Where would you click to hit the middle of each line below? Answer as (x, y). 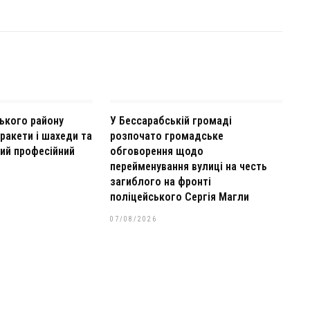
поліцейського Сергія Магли (179, 197)
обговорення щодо (156, 151)
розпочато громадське (166, 136)
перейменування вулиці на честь (188, 166)
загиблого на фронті (160, 182)
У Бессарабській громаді (171, 121)
